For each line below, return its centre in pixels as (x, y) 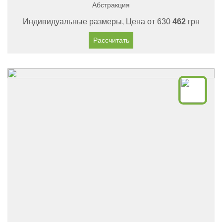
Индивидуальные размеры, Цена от (90, 22)
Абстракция (111, 5)
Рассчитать (111, 40)
